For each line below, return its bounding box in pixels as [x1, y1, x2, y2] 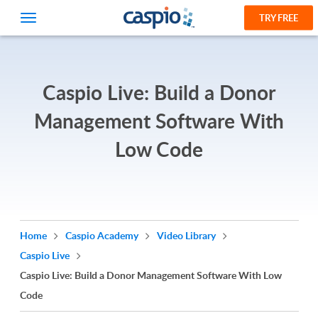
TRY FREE [259, 11, 298, 24]
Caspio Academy [65, 229, 141, 242]
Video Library [156, 229, 218, 242]
